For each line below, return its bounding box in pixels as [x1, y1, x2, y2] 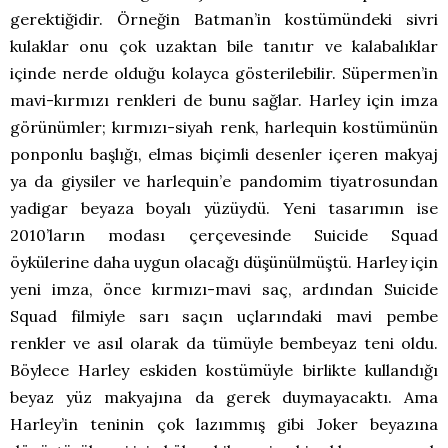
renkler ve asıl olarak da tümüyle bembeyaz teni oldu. [10, 333, 438, 354]
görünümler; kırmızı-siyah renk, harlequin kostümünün [10, 117, 438, 138]
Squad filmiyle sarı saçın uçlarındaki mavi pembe [10, 306, 438, 327]
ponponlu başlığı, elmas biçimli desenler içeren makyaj [10, 144, 438, 165]
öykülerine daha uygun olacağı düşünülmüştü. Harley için [10, 252, 438, 273]
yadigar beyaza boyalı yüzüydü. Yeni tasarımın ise [10, 198, 438, 219]
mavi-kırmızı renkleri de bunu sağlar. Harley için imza [10, 90, 438, 111]
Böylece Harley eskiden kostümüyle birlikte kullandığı [10, 360, 438, 381]
